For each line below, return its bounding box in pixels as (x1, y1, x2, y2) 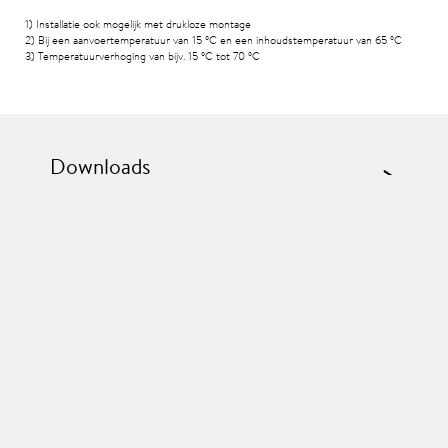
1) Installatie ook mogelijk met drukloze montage (25, 16, 251, 33)
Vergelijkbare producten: (40, 364, 332, 405)
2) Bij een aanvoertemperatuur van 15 (25, 32, 205, 49)
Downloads (50, 151, 151, 182)
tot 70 (213, 48, 248, 65)
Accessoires (50, 251, 160, 282)
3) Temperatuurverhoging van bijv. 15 (25, 48, 201, 65)
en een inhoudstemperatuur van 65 (217, 32, 390, 49)
